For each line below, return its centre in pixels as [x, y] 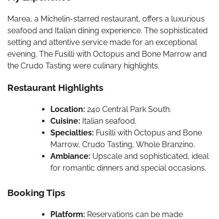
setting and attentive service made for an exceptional [102, 42]
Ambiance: [70, 156]
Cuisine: [65, 121]
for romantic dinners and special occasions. [128, 168]
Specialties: [72, 133]
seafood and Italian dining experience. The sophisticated [108, 30]
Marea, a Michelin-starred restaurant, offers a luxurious [106, 19]
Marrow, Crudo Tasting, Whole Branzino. [123, 145]
